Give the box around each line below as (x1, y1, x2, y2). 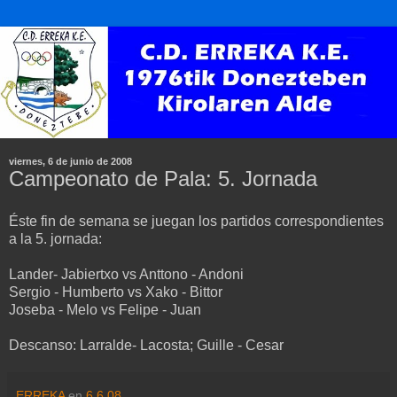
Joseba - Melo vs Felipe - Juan (9, 301, 201, 317)
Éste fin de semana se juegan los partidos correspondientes (9, 213, 384, 229)
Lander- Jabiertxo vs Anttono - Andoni (9, 266, 244, 282)
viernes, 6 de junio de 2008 (9, 155, 132, 167)
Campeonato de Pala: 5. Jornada (9, 166, 317, 191)
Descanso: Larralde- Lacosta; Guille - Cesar (9, 337, 284, 353)
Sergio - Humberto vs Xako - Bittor (9, 284, 222, 300)
